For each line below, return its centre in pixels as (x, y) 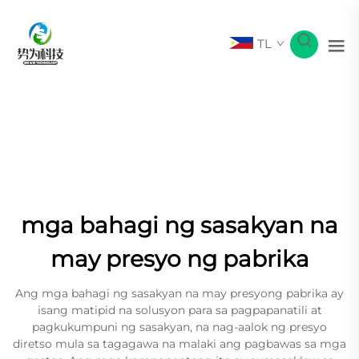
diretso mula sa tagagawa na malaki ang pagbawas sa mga (179, 344)
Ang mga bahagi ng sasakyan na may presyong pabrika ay (179, 293)
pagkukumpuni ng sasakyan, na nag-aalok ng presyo (179, 327)
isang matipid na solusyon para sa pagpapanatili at (179, 310)
